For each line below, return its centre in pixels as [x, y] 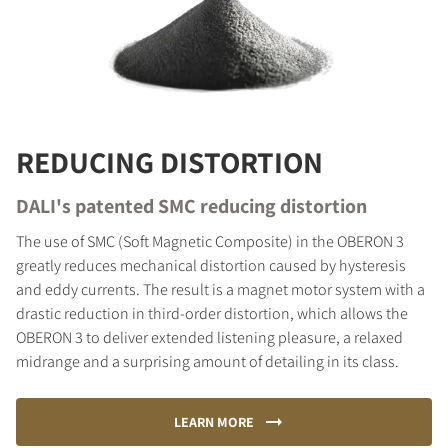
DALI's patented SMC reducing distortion [191, 205]
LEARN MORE [213, 421]
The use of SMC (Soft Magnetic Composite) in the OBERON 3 [210, 241]
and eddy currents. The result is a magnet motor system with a [220, 289]
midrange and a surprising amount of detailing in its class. [207, 361]
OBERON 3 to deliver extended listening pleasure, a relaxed [209, 337]
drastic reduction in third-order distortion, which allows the [212, 313]
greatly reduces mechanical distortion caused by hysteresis [211, 265]
